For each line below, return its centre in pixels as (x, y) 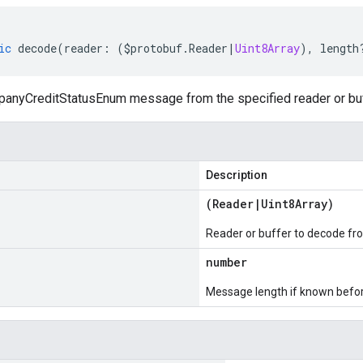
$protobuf (153, 48)
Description (237, 175)
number (226, 262)
